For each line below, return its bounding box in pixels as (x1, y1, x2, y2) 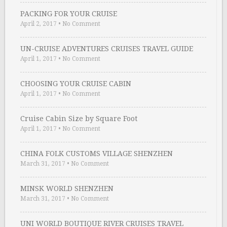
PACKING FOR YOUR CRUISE (20, 10, 117, 18)
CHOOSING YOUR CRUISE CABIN (20, 80, 131, 88)
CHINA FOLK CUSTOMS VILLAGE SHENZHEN (20, 149, 173, 158)
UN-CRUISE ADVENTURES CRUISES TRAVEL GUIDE (20, 45, 193, 53)
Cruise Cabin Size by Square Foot (20, 115, 137, 123)
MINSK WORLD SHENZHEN (20, 184, 113, 193)
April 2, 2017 (20, 20, 57, 27)
